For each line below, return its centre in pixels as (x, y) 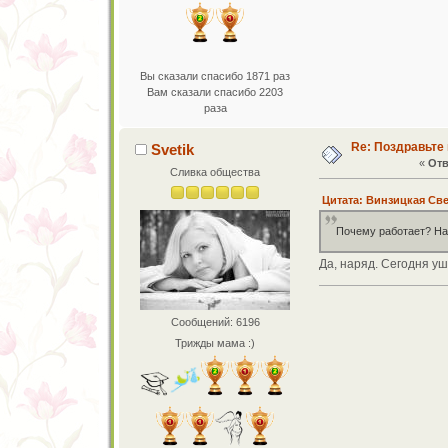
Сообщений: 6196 (215, 321)
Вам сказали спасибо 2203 (215, 91)
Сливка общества (215, 171)
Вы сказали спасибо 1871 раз (215, 75)
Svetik (173, 149)
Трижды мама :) (215, 343)
